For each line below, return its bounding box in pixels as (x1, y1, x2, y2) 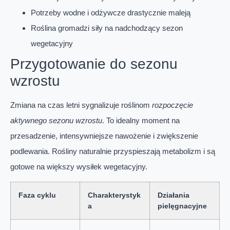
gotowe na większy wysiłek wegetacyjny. (10, 162, 147, 171)
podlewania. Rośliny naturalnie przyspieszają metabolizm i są (10, 146, 215, 156)
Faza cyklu (18, 191, 56, 200)
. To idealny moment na (102, 116, 180, 125)
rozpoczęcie (152, 100, 193, 109)
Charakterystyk (88, 191, 141, 200)
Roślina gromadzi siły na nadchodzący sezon (31, 23, 183, 32)
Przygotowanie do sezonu (10, 55, 178, 72)
